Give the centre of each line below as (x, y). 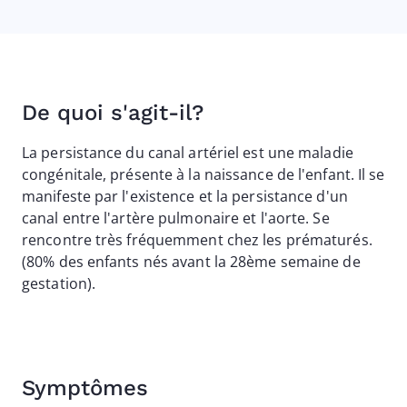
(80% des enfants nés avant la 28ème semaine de (191, 262)
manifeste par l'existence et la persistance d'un (185, 196)
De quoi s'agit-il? (113, 113)
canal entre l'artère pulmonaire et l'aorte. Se (176, 218)
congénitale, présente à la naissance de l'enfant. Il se (203, 174)
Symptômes (85, 388)
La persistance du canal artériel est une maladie (188, 153)
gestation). (59, 283)
